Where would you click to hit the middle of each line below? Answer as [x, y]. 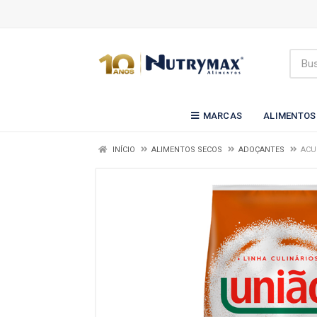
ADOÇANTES [261, 150]
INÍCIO [123, 150]
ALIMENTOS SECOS [187, 150]
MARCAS [223, 115]
